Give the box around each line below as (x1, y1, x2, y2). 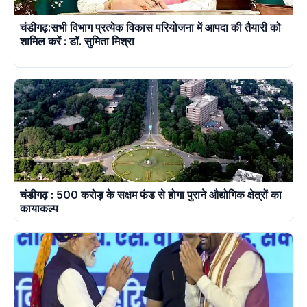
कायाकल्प (20, 201, 58, 216)
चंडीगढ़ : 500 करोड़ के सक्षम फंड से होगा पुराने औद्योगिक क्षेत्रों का (20, 188, 282, 202)
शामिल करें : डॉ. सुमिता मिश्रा (20, 34, 236, 49)
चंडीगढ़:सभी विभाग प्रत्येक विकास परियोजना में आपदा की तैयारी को (20, 21, 281, 35)
